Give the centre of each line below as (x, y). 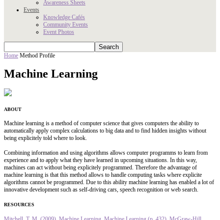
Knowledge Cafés (64, 17)
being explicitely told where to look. (45, 138)
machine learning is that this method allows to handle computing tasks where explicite (103, 175)
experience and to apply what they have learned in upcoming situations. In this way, (100, 160)
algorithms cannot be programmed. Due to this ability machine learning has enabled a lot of (109, 182)
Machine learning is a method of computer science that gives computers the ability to (101, 124)
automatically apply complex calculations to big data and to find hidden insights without (105, 131)
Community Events (66, 25)
